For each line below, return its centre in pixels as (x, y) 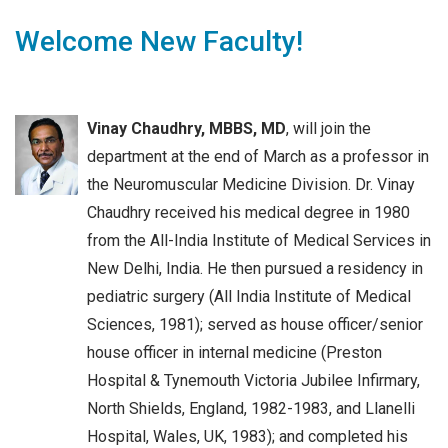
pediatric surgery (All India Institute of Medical (249, 296)
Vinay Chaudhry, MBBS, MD (186, 128)
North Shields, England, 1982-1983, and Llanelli (251, 408)
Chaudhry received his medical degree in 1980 (248, 212)
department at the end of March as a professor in (258, 156)
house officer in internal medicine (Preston (234, 352)
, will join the (328, 128)
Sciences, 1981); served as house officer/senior (255, 324)
